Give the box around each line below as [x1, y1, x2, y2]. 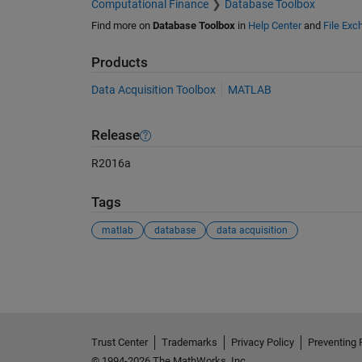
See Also [90, 259, 157, 279]
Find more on [90, 19, 153, 32]
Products [90, 55, 148, 71]
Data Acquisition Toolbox [90, 82, 216, 96]
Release [90, 128, 140, 144]
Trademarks [161, 335, 217, 348]
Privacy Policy [230, 335, 294, 348]
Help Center [247, 19, 301, 32]
